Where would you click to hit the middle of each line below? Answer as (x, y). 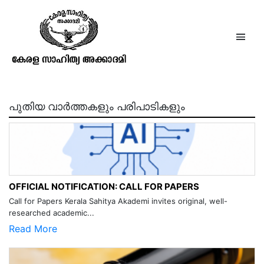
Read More (33, 229)
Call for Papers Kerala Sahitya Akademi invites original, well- (118, 201)
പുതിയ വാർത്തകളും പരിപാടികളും (97, 106)
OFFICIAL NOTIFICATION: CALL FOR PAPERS (104, 187)
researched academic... (52, 213)
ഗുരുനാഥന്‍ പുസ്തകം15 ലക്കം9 (132, 25)
